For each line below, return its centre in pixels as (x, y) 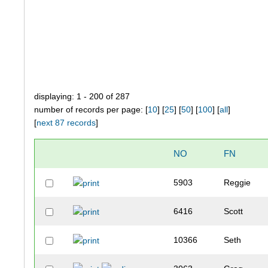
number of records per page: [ (91, 110)
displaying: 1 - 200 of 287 (82, 97)
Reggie (237, 183)
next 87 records (66, 123)
